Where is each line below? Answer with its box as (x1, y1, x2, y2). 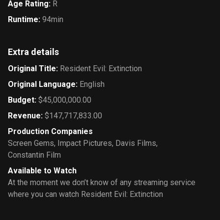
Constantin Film (8, 150, 61, 160)
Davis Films (115, 138, 156, 148)
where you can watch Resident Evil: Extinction (8, 190, 163, 199)
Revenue (8, 111, 41, 120)
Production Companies (8, 127, 93, 136)
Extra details (8, 47, 59, 57)
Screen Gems (8, 138, 54, 148)
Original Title (8, 64, 56, 73)
